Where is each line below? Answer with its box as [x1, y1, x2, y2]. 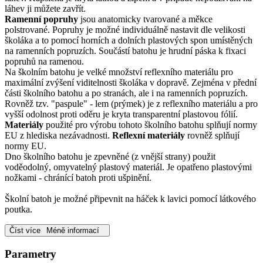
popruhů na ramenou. [5, 56, 84, 67]
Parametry [5, 247, 56, 260]
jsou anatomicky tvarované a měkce [78, 14, 213, 25]
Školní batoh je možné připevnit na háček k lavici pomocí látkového [5, 194, 256, 204]
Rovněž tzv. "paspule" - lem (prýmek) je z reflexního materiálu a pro [5, 99, 258, 109]
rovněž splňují [185, 130, 240, 141]
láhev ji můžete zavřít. [5, 4, 86, 14]
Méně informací [46, 226, 99, 235]
